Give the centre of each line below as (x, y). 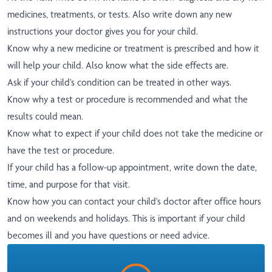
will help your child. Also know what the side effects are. (118, 66)
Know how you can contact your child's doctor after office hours (134, 202)
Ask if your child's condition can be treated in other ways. (119, 83)
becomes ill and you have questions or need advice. (108, 236)
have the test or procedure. (61, 151)
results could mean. (45, 117)
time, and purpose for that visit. (69, 185)
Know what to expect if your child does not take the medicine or (135, 134)
